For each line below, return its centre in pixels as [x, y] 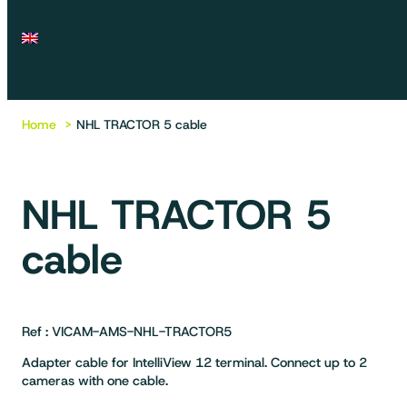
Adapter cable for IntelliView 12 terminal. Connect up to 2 [194, 363]
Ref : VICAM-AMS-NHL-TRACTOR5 [127, 331]
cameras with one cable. [95, 381]
